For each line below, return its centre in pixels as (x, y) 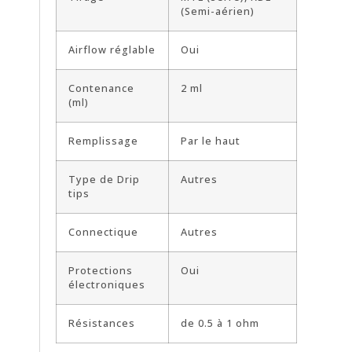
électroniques (107, 285)
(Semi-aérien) (218, 12)
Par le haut (211, 141)
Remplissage (103, 141)
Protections (101, 271)
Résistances (102, 324)
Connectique (103, 233)
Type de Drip (104, 180)
